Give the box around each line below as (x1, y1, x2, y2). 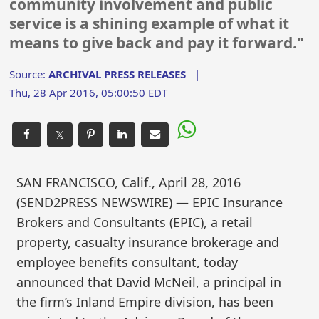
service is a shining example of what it (9, 14, 290, 34)
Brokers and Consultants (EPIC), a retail (16, 213, 253, 231)
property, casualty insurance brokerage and (16, 233, 280, 251)
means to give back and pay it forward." (9, 33, 305, 53)
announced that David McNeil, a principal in (16, 273, 282, 291)
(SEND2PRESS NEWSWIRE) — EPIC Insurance (16, 193, 283, 211)
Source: (9, 66, 49, 81)
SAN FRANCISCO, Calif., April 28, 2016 (16, 173, 241, 191)
